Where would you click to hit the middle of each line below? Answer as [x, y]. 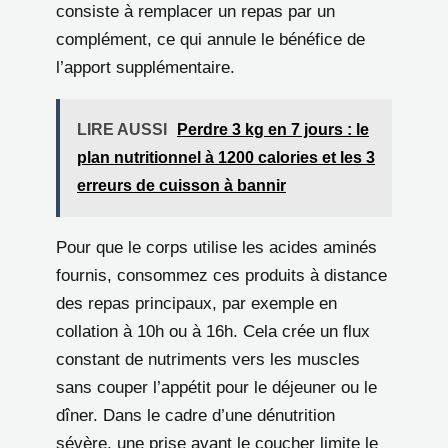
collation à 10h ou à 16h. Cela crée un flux [213, 331]
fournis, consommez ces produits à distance [221, 275]
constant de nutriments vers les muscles [208, 359]
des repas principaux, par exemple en [196, 303]
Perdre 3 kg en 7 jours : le [273, 129]
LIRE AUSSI [122, 129]
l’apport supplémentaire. [145, 67]
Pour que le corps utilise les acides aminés [216, 247]
